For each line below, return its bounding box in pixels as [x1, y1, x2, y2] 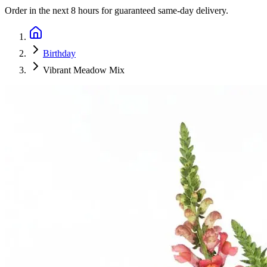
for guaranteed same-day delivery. [99, 5, 228, 15]
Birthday [43, 48, 76, 58]
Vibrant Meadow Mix [43, 65, 125, 75]
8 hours [71, 5, 99, 15]
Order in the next [5, 5, 71, 15]
